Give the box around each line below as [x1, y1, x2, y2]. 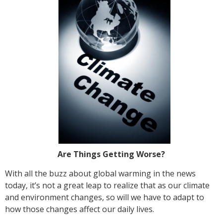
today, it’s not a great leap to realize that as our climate [5, 180, 210, 191]
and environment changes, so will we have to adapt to [5, 192, 204, 203]
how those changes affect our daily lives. [5, 204, 154, 215]
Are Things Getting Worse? [57, 149, 165, 160]
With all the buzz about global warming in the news [5, 168, 196, 179]
